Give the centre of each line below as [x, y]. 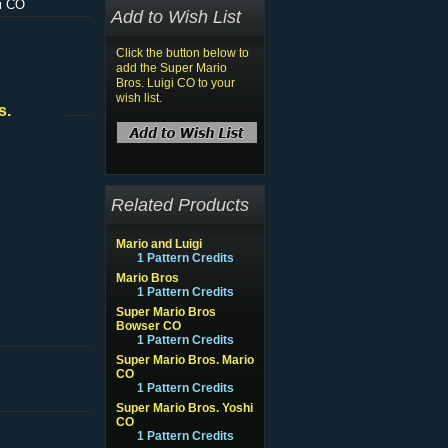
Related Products [180, 204]
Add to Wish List [176, 16]
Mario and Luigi [159, 244]
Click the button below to [182, 53]
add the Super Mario [171, 68]
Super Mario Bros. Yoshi [184, 408]
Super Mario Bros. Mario [185, 360]
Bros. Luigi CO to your [175, 83]
